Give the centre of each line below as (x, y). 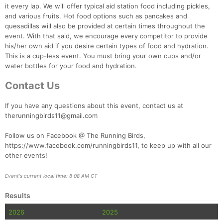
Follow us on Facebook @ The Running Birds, (75, 136)
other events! (26, 156)
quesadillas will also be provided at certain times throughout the (105, 26)
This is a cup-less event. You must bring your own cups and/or (103, 56)
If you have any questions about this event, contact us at (94, 106)
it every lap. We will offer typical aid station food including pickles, (108, 6)
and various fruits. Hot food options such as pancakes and (96, 16)
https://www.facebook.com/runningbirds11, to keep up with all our (108, 146)
